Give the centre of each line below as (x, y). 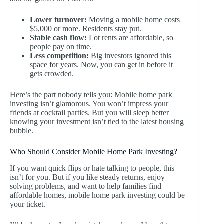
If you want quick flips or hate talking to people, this (92, 168)
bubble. (22, 130)
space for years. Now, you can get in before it (101, 64)
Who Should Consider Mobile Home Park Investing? (94, 151)
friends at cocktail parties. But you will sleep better (89, 112)
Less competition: (59, 55)
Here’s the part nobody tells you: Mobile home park (91, 94)
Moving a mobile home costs (133, 19)
